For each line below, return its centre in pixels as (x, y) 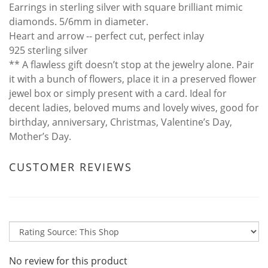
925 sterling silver (48, 50)
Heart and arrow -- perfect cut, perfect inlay (106, 36)
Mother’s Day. (40, 136)
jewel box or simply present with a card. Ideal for (118, 93)
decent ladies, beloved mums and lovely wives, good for (134, 107)
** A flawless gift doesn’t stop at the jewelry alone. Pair (132, 64)
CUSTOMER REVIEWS (71, 167)
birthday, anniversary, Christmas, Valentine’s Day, (121, 122)
